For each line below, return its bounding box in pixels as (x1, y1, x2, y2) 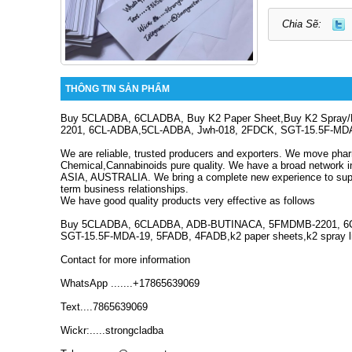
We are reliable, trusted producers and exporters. (60, 147, 285, 159)
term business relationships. (60, 182, 189, 195)
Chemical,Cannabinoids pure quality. (60, 159, 229, 171)
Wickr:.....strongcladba (60, 324, 163, 336)
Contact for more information (60, 253, 190, 266)
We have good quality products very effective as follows (60, 194, 315, 207)
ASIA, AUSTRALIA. (60, 170, 154, 183)
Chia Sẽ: (282, 17, 322, 30)
